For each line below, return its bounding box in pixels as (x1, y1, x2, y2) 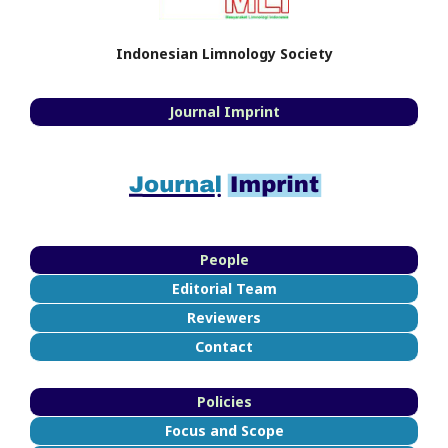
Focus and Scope (164, 420, 284, 440)
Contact (195, 336, 253, 356)
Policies (196, 391, 252, 411)
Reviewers (187, 307, 261, 327)
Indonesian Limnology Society (115, 43, 333, 63)
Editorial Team (171, 278, 277, 298)
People (199, 249, 249, 269)
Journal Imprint (168, 101, 280, 121)
